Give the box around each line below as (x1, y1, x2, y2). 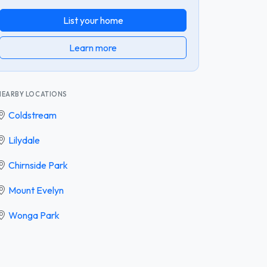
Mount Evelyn (8, 184, 64, 196)
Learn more (69, 41, 117, 54)
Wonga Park (8, 209, 60, 221)
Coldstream (8, 108, 57, 121)
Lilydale (8, 133, 40, 146)
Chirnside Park (8, 159, 68, 171)
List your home (63, 14, 123, 26)
